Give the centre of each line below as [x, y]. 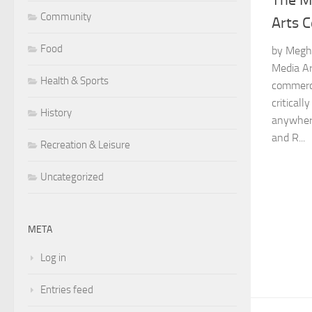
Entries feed [67, 289]
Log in [53, 257]
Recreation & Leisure [85, 145]
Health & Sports [75, 80]
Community [66, 16]
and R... [288, 138]
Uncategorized [72, 177]
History [56, 112]
